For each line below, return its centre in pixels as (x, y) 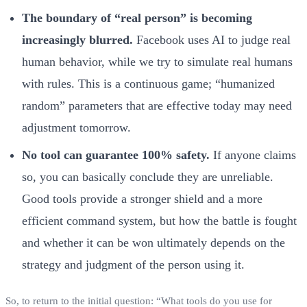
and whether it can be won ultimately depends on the (153, 242)
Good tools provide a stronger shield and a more (142, 198)
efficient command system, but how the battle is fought (159, 220)
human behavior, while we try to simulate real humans (157, 61)
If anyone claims (253, 155)
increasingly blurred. (77, 39)
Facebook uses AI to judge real (212, 39)
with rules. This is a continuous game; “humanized (148, 83)
